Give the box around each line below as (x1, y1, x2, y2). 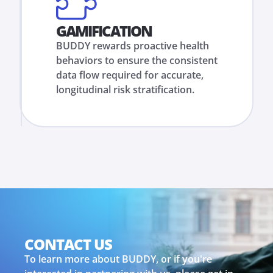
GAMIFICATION (56, 21, 152, 41)
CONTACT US (24, 234, 112, 254)
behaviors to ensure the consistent (56, 54, 218, 67)
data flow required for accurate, (56, 68, 204, 82)
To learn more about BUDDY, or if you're (24, 252, 212, 266)
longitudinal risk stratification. (56, 83, 194, 96)
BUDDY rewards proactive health (56, 39, 209, 52)
